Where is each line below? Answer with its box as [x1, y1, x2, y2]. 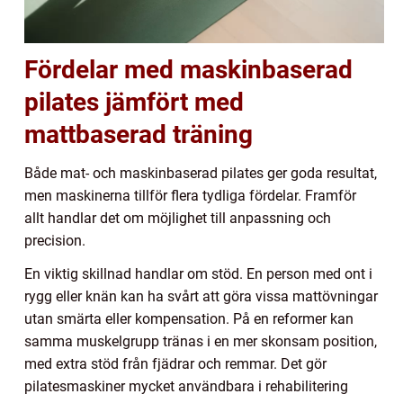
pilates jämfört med [24, 87, 244, 118]
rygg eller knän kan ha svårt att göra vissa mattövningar [24, 288, 378, 306]
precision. [24, 232, 85, 250]
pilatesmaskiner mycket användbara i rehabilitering [24, 378, 348, 396]
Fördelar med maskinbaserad [24, 55, 353, 85]
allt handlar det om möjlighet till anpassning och [24, 210, 331, 228]
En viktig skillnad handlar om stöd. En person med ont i [24, 265, 372, 283]
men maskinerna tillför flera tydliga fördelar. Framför [24, 187, 356, 205]
